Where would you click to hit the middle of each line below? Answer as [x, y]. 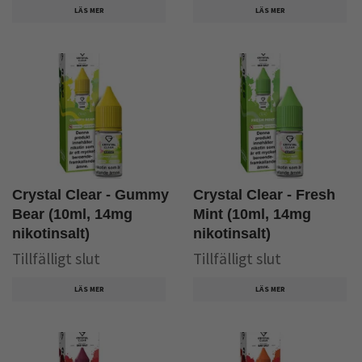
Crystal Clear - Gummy [90, 195]
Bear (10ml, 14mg [72, 215]
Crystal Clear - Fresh [264, 195]
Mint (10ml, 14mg [252, 215]
